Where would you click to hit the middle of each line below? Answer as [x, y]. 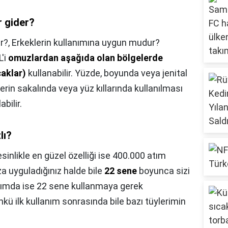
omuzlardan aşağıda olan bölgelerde [85, 58]
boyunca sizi [163, 171]
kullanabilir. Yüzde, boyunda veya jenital [107, 73]
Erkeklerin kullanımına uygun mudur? [86, 43]
